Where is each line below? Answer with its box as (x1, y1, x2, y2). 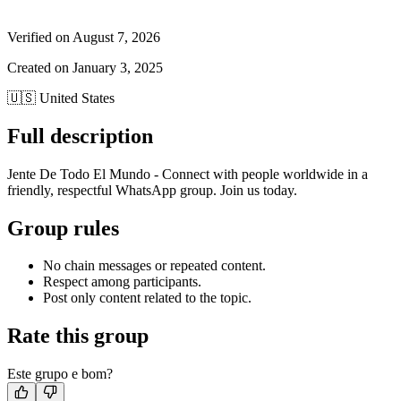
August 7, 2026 (73, 29, 160, 45)
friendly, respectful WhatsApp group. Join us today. (7, 182, 297, 198)
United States (39, 90, 115, 106)
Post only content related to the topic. (43, 290, 252, 306)
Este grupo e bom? (7, 366, 113, 382)
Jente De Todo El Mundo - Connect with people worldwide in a (7, 166, 368, 182)
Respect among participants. (43, 274, 201, 290)
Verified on (7, 29, 70, 45)
